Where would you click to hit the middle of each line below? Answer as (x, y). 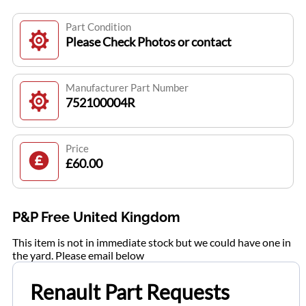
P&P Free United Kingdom (96, 218)
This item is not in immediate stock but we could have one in (151, 242)
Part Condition (98, 27)
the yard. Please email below (78, 255)
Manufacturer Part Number (127, 88)
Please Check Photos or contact (148, 42)
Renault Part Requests (130, 292)
